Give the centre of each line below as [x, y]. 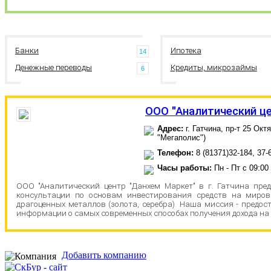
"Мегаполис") [181, 138]
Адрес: [170, 129]
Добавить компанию [104, 255]
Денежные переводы [54, 68]
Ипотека [186, 51]
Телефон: [175, 153]
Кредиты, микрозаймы [214, 68]
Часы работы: [184, 168]
